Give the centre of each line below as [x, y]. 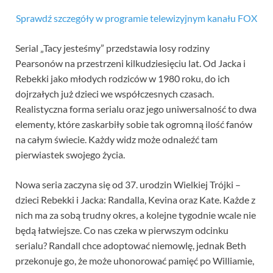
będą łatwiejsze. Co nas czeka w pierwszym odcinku [122, 230]
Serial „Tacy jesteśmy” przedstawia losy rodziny [112, 48]
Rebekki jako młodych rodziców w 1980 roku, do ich [122, 78]
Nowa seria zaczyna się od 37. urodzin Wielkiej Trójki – [128, 184]
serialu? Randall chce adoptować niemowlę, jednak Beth [131, 245]
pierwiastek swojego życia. [70, 154]
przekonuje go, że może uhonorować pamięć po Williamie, [135, 260]
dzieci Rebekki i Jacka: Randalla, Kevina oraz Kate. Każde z [135, 199]
